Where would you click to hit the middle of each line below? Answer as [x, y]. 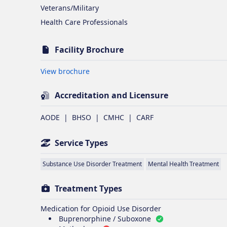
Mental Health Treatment [183, 164]
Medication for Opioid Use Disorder [101, 209]
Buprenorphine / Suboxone [105, 219]
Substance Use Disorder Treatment [92, 164]
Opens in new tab [119, 71]
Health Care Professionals [84, 22]
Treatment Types [88, 188]
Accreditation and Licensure [111, 95]
